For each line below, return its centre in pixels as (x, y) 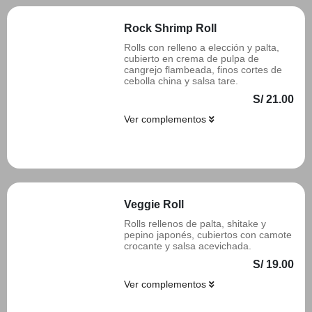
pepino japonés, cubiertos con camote (208, 235)
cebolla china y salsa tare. (181, 81)
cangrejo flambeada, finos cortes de (203, 70)
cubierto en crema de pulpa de (192, 58)
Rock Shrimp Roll (170, 28)
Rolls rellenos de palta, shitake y (195, 224)
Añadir (270, 144)
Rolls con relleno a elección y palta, (202, 47)
